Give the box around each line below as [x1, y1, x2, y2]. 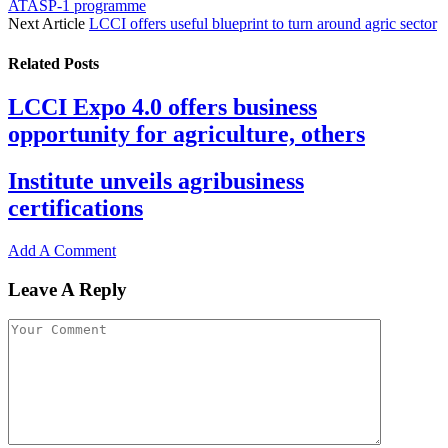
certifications [8, 194, 143, 221]
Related [8, 54, 64, 72]
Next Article [8, 15, 89, 33]
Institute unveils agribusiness [8, 167, 304, 194]
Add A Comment [8, 241, 116, 259]
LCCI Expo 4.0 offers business [8, 94, 317, 121]
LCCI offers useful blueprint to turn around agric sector [89, 15, 437, 33]
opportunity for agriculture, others [8, 121, 365, 148]
